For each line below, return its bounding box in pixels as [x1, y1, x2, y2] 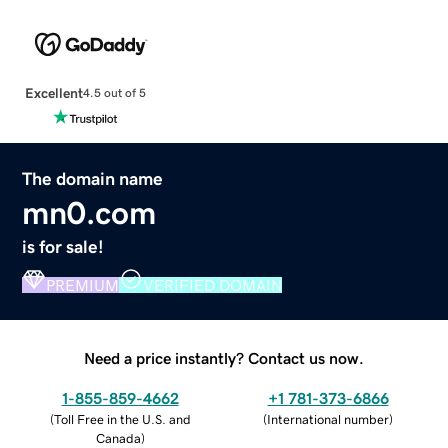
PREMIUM [46, 276, 120, 293]
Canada [95, 431, 141, 445]
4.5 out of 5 [82, 87, 146, 100]
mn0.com [22, 196, 157, 229]
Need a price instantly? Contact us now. [84, 349, 364, 366]
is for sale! [22, 237, 105, 256]
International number [267, 412, 389, 426]
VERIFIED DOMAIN [143, 276, 283, 293]
